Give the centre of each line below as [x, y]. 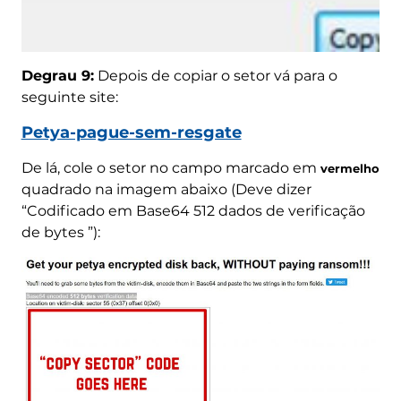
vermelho [350, 168]
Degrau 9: [57, 75]
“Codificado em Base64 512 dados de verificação [193, 210]
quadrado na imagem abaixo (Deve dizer [166, 189]
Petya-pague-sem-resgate [131, 132]
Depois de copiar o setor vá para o [215, 75]
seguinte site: [69, 97]
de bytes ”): [60, 232]
